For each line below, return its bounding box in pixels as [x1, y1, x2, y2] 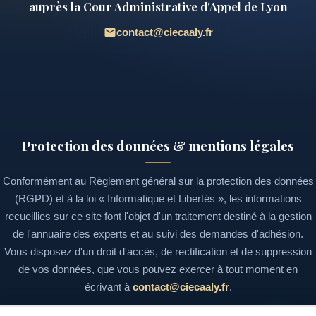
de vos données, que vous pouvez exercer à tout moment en [18, 263, 298, 275]
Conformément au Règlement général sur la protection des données [2, 175, 314, 187]
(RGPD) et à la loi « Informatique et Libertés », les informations [14, 193, 302, 205]
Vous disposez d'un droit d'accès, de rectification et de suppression [4, 245, 312, 257]
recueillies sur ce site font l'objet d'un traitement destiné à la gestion [4, 210, 312, 222]
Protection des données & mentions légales [22, 136, 294, 154]
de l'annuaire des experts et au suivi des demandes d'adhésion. [13, 228, 303, 240]
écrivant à [84, 281, 133, 293]
